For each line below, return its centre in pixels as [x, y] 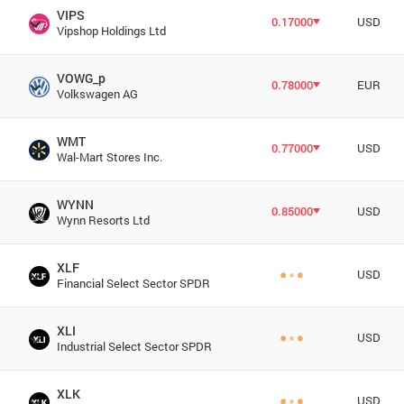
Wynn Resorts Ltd [103, 220]
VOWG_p [81, 78]
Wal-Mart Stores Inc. [109, 157]
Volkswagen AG [97, 94]
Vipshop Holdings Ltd [111, 31]
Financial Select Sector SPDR [133, 283]
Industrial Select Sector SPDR [134, 346]
